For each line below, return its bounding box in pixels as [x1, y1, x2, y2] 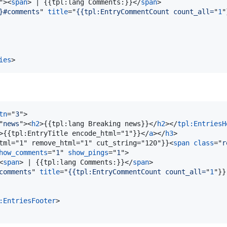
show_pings [68, 148, 108, 157]
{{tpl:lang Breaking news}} [44, 119, 149, 128]
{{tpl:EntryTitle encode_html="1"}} [3, 129, 141, 137]
